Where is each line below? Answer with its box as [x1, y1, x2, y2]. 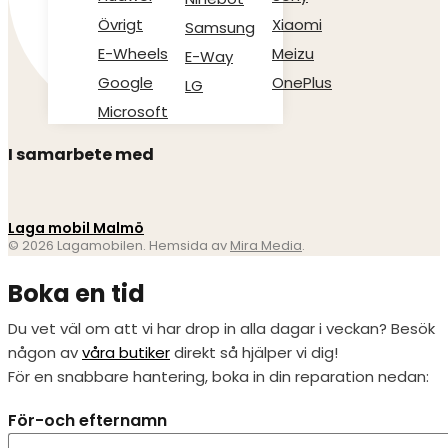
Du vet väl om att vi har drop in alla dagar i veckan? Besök [8, 318, 435, 339]
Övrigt [98, 14, 143, 35]
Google [98, 72, 153, 93]
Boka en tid [8, 277, 145, 310]
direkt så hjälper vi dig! [170, 342, 338, 363]
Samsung [185, 17, 255, 38]
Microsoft [98, 101, 168, 122]
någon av [8, 342, 82, 363]
